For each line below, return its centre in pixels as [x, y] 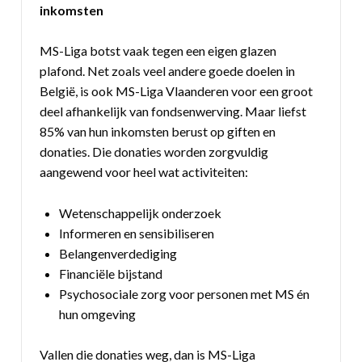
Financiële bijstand [111, 273]
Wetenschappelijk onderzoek [141, 213]
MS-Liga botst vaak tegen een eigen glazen [158, 51]
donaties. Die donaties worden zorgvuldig [154, 152]
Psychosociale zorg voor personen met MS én [185, 293]
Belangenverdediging [118, 253]
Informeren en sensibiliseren [137, 233]
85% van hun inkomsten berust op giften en [158, 132]
